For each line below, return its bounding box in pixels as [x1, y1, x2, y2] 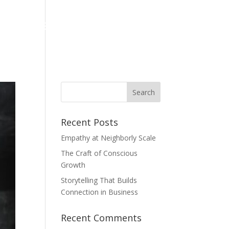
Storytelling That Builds [61, 175, 138, 185]
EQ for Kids [93, 19, 142, 33]
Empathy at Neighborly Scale [61, 133, 156, 143]
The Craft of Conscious [61, 148, 138, 158]
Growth [61, 160, 86, 170]
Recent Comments [61, 212, 142, 224]
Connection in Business [61, 187, 139, 197]
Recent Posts [61, 116, 119, 128]
